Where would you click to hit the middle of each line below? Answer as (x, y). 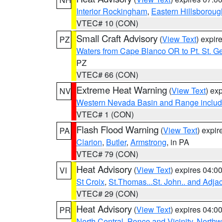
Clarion (89, 142)
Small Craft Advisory (117, 38)
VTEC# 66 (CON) (107, 75)
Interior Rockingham (112, 11)
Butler (116, 142)
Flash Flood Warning (117, 129)
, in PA (178, 142)
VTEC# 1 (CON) (105, 114)
